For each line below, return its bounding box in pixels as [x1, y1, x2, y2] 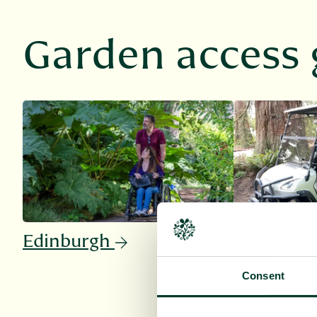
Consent [242, 270, 284, 282]
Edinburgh [23, 231, 110, 252]
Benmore [233, 231, 311, 252]
